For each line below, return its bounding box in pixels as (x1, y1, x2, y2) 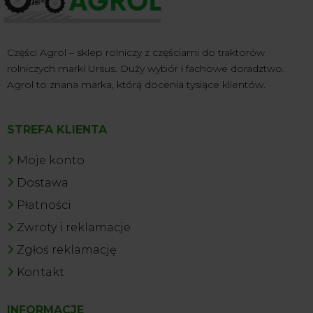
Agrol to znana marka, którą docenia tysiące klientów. (7, 78, 265, 92)
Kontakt (17, 265, 64, 279)
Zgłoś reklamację (17, 243, 117, 257)
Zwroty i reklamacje (17, 221, 131, 235)
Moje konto (17, 154, 85, 168)
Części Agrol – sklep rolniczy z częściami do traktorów (7, 46, 265, 59)
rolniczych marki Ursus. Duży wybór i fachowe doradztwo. (7, 62, 284, 75)
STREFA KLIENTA (7, 123, 107, 137)
